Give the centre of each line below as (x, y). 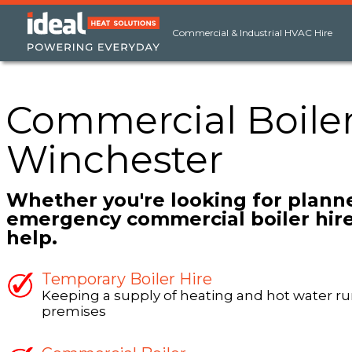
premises (74, 311)
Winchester (115, 159)
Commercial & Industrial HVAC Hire (252, 33)
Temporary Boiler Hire (127, 279)
